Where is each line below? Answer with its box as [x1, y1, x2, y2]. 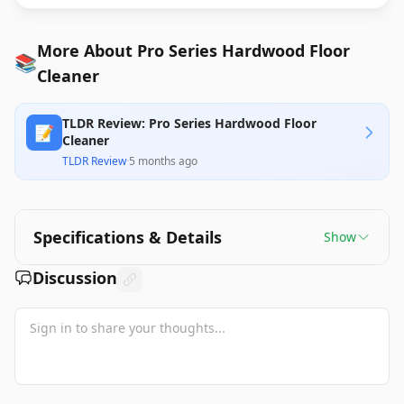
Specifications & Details [33, 226, 222, 248]
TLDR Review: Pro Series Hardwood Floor [62, 115, 317, 132]
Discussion [32, 267, 117, 289]
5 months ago [129, 153, 197, 169]
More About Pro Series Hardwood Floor [37, 40, 350, 61]
